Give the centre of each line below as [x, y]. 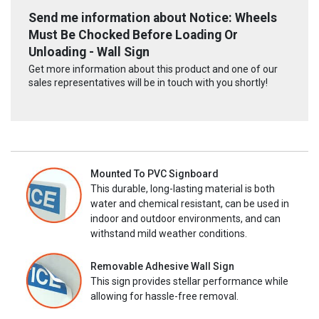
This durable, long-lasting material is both [183, 189]
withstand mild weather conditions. [169, 234]
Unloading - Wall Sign [89, 52]
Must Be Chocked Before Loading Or [133, 35]
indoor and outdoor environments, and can [185, 219]
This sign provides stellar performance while [189, 281]
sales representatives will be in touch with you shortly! [148, 83]
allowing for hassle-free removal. [164, 296]
